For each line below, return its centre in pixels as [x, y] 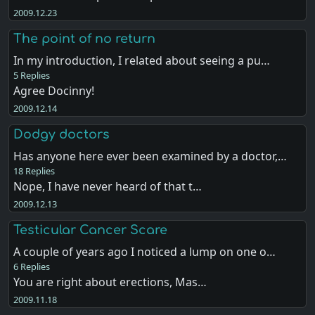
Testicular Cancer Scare [91, 230]
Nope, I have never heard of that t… [108, 186]
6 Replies [32, 267]
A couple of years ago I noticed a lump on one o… [145, 252]
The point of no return [85, 38]
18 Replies [34, 171]
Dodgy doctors [62, 134]
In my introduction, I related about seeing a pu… [142, 60]
